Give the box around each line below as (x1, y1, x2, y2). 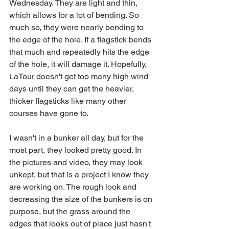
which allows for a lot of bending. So (9, 10, 141, 20)
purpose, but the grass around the (9, 207, 132, 216)
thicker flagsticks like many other (9, 96, 128, 106)
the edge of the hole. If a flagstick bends (9, 35, 153, 44)
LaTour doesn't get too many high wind (9, 72, 150, 81)
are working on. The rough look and (9, 182, 139, 192)
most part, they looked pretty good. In (9, 145, 144, 155)
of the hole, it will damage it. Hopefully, (9, 59, 149, 69)
